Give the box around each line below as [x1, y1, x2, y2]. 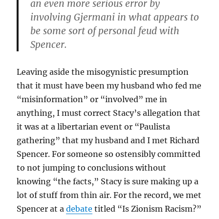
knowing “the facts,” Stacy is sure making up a [17, 176, 199, 186]
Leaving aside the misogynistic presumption [17, 67, 189, 77]
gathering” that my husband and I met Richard [17, 135, 200, 145]
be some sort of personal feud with [30, 25, 180, 37]
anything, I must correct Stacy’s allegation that [17, 108, 201, 118]
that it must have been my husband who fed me [17, 81, 202, 90]
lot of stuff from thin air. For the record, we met [17, 190, 202, 200]
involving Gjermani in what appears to [30, 11, 199, 23]
